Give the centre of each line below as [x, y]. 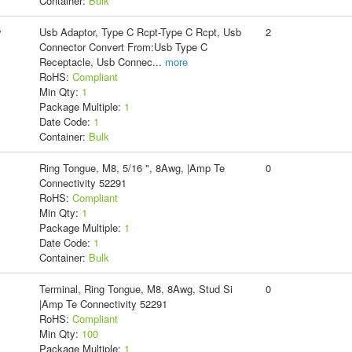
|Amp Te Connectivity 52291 [103, 303]
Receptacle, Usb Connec [95, 61]
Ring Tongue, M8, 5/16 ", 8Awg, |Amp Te [132, 167]
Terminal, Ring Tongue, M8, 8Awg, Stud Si [136, 288]
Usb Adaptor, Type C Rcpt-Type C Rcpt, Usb [140, 31]
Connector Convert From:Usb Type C [123, 46]
